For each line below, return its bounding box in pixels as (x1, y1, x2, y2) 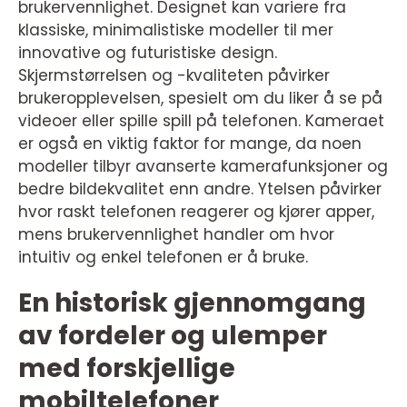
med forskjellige (18, 351, 235, 386)
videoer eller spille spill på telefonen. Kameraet (18, 110, 384, 132)
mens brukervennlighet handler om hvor (18, 223, 334, 245)
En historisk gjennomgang (18, 285, 366, 321)
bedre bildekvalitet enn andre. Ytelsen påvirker (18, 178, 382, 200)
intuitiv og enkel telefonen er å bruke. (18, 246, 308, 268)
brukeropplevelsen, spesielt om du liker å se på (18, 87, 382, 109)
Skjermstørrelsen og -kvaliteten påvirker (18, 65, 330, 86)
